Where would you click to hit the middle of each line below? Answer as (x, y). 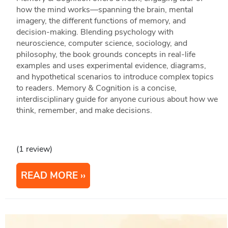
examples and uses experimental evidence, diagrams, (111, 65)
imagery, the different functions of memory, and (101, 21)
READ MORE (49, 175)
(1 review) (34, 149)
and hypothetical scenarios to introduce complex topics (115, 77)
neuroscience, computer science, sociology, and (102, 43)
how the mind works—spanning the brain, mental (105, 9)
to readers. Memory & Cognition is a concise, (96, 88)
